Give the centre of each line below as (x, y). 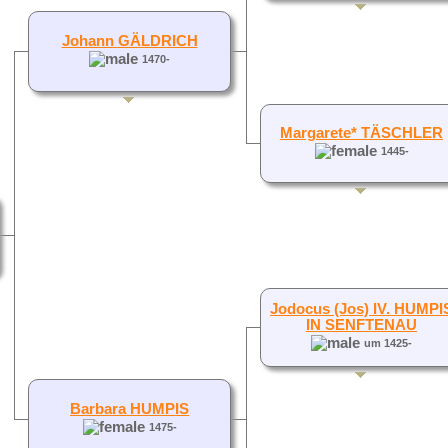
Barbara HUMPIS (129, 408)
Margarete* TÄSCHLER (361, 132)
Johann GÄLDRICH (129, 40)
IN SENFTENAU (361, 324)
